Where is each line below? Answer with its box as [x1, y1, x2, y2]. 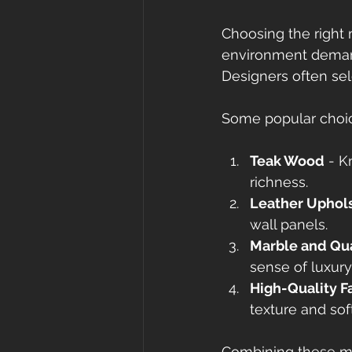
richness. [250, 174, 308, 190]
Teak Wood [250, 152, 324, 169]
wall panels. [250, 216, 328, 233]
